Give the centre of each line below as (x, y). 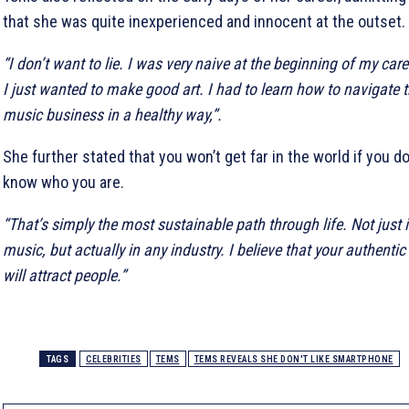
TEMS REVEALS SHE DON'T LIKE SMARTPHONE (294, 359)
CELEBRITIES (114, 359)
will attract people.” (64, 275)
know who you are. (63, 182)
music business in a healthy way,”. (112, 114)
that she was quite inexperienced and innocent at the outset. (204, 21)
